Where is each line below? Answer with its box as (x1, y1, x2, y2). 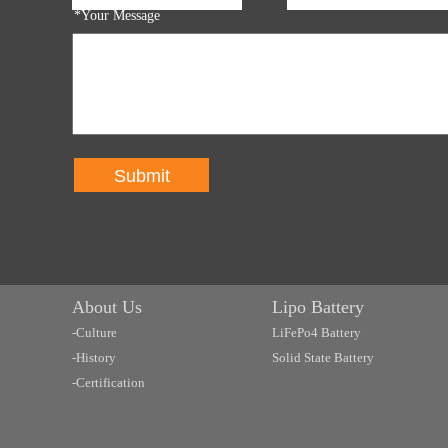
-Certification (72, 375, 145, 390)
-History (72, 350, 116, 365)
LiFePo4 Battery (272, 325, 361, 340)
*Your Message (74, 8, 160, 23)
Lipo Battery (272, 297, 364, 317)
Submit (113, 166, 170, 186)
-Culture (72, 325, 117, 340)
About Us (72, 297, 142, 317)
